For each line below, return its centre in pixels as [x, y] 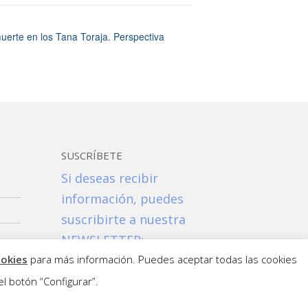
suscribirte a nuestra [124, 219]
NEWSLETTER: [103, 240]
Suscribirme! [99, 260]
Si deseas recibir [110, 178]
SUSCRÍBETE [92, 155]
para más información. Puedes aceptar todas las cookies [162, 260]
